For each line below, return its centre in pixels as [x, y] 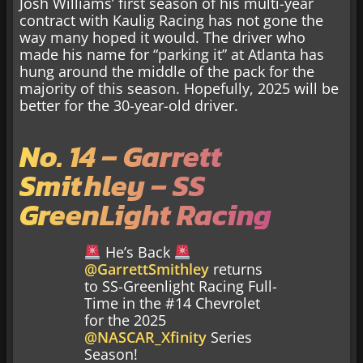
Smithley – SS [112, 186]
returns [236, 269]
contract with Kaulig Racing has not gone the [171, 20]
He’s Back [137, 252]
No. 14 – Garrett [121, 157]
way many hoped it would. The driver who [162, 37]
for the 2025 [125, 320]
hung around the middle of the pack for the [167, 71]
